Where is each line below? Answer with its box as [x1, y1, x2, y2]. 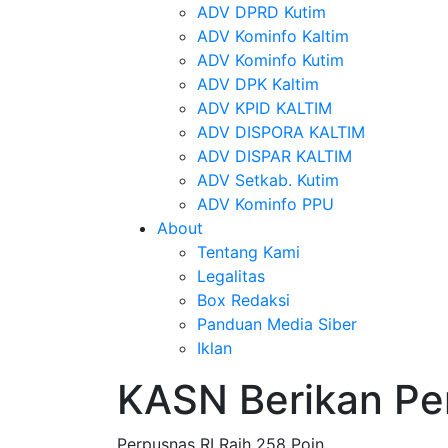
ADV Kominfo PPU [197, 194, 334, 214]
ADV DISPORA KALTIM [197, 122, 365, 142]
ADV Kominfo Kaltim [197, 26, 349, 46]
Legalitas [197, 266, 265, 286]
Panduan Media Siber [197, 314, 357, 334]
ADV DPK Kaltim [197, 74, 319, 94]
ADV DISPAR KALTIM [197, 146, 352, 166]
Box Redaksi [197, 290, 290, 310]
